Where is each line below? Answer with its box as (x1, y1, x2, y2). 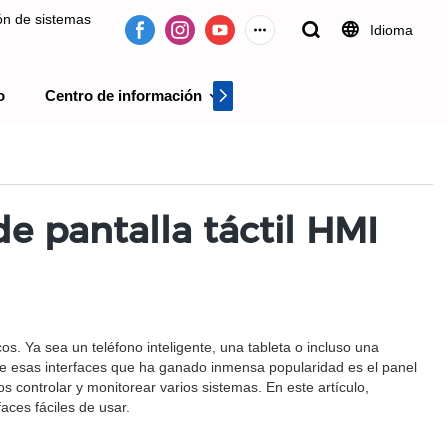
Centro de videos (262, 87, 381, 104)
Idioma (370, 22, 413, 38)
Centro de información (45, 87, 202, 104)
